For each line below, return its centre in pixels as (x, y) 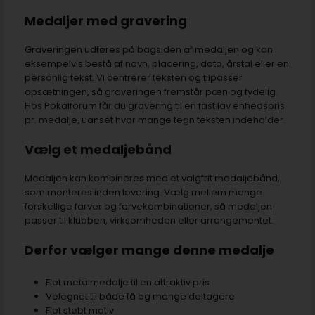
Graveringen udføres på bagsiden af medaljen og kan (149, 49)
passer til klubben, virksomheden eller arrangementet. (149, 220)
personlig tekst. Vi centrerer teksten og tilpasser (134, 77)
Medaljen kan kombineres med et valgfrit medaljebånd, (152, 178)
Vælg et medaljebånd (98, 149)
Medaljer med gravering (106, 20)
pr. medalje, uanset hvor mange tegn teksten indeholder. (155, 120)
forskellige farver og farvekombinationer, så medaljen (148, 206)
